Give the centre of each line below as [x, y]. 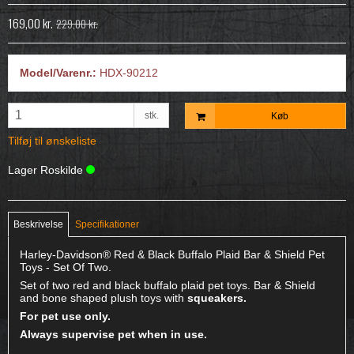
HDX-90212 [129, 73]
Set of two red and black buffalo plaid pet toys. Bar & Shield [168, 285]
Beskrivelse [39, 224]
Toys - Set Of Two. [66, 267]
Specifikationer [107, 224]
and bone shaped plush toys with [104, 298]
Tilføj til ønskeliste [52, 140]
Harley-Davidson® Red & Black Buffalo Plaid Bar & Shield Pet [172, 254]
